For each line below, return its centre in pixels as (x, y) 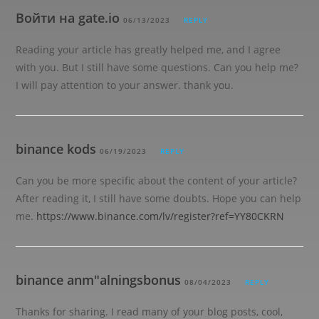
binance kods (56, 149)
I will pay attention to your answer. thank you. (125, 85)
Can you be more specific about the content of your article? (157, 181)
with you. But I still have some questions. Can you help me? (157, 67)
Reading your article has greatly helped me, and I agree (148, 49)
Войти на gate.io (68, 18)
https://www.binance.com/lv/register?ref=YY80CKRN (161, 216)
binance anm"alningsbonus (99, 280)
